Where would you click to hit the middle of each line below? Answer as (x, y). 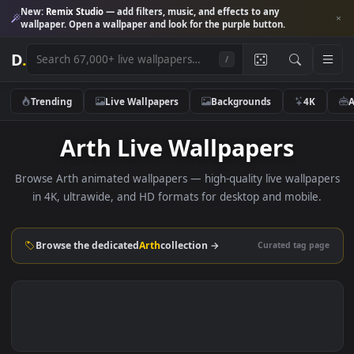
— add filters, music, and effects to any (213, 13)
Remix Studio (83, 13)
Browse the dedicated (97, 273)
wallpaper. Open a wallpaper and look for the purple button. (170, 27)
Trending (57, 112)
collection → (211, 273)
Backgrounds (267, 112)
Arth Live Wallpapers (197, 164)
